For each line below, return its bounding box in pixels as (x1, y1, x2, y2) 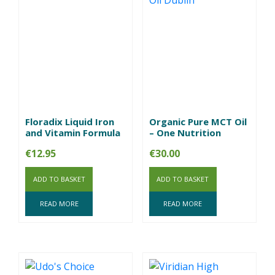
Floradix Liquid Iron (25, 115, 114, 128)
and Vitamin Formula (25, 126, 120, 139)
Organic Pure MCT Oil (149, 115, 247, 128)
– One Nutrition (149, 126, 221, 139)
